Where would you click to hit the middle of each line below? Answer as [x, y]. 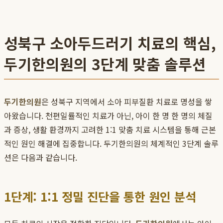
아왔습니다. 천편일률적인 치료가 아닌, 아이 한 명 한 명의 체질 [108, 116]
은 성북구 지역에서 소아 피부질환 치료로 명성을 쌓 [127, 102]
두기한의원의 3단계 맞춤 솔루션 [105, 64]
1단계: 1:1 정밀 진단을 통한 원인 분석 [100, 197]
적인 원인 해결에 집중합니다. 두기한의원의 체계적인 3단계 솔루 [111, 144]
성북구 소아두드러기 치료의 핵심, [110, 43]
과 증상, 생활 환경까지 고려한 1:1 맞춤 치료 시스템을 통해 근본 [110, 130]
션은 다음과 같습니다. [41, 158]
